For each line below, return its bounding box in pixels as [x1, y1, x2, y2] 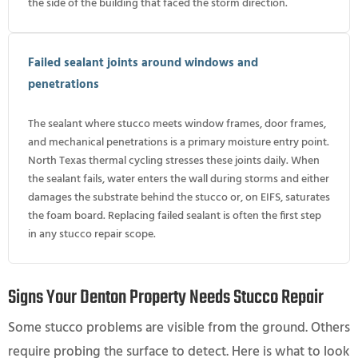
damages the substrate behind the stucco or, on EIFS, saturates [28, 188, 330, 207]
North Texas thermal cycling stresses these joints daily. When [28, 151, 320, 170]
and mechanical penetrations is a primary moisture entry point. [28, 133, 329, 152]
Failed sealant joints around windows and [28, 53, 258, 73]
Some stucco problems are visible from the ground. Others [8, 316, 350, 339]
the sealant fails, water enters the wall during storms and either [28, 169, 329, 189]
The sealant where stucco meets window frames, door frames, [28, 114, 326, 133]
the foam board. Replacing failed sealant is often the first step [28, 206, 321, 225]
